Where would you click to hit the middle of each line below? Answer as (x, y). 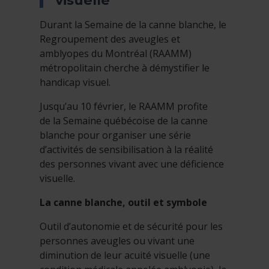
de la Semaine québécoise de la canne (124, 121)
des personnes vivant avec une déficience (132, 164)
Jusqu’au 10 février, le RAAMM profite (124, 107)
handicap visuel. (75, 83)
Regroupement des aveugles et (110, 39)
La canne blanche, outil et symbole (123, 203)
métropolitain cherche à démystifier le (125, 68)
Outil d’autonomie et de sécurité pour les (131, 227)
